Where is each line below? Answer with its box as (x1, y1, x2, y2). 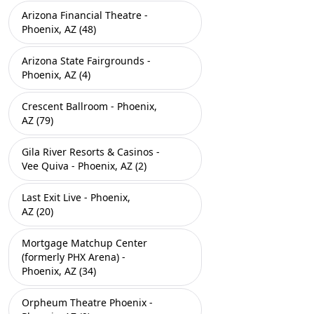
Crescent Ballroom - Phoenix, (22, 100, 157, 113)
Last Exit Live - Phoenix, (22, 191, 130, 204)
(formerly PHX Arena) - (22, 250, 125, 264)
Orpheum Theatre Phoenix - (22, 296, 153, 309)
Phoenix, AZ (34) (22, 264, 96, 278)
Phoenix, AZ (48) (22, 22, 96, 36)
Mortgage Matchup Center (22, 236, 147, 250)
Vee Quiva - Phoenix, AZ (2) (22, 159, 146, 172)
